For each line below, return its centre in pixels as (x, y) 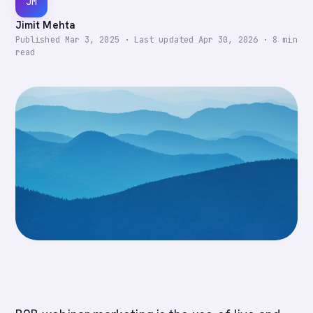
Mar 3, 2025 (92, 40)
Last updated (166, 40)
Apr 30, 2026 (228, 40)
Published (40, 40)
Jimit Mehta (45, 25)
